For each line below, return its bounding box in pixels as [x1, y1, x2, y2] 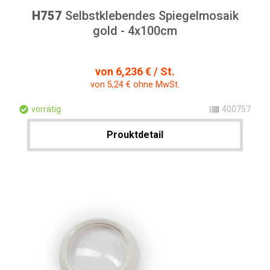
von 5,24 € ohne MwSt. [90, 80, 180, 90]
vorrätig [31, 104, 61, 114]
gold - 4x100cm [93, 24, 177, 38]
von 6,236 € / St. [95, 65, 175, 78]
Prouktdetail [107, 129, 163, 140]
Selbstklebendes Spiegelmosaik [61, 8, 239, 23]
